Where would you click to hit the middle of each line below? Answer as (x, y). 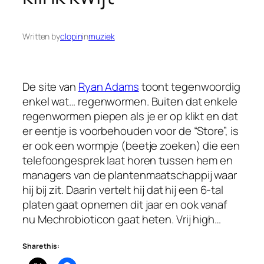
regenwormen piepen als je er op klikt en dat (130, 116)
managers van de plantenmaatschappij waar (130, 175)
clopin (71, 36)
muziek (102, 36)
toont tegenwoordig (189, 86)
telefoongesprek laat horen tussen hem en (128, 160)
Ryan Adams (108, 86)
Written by (41, 36)
